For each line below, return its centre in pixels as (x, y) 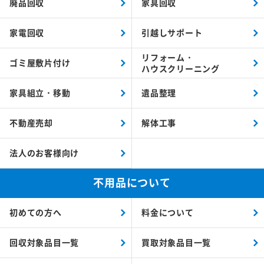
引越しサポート (172, 33)
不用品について (132, 182)
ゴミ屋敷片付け (40, 63)
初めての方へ (36, 212)
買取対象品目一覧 (176, 242)
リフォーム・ (168, 57)
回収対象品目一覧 (44, 242)
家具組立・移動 (40, 93)
